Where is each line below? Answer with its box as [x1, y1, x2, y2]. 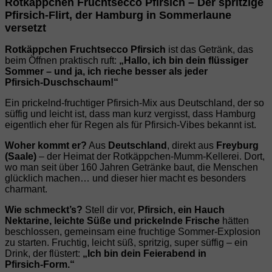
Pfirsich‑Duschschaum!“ [5, 77, 118, 88]
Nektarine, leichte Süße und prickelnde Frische [5, 216, 220, 226]
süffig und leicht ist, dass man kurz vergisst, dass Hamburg [5, 109, 256, 120]
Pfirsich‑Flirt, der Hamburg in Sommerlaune [5, 9, 231, 22]
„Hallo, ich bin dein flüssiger [119, 55, 248, 66]
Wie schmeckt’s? [5, 205, 83, 216]
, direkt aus [167, 140, 216, 151]
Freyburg [216, 140, 259, 151]
